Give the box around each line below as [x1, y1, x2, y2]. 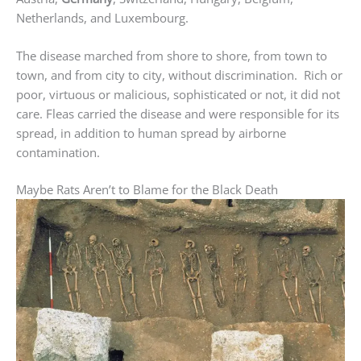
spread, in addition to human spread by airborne [16, 124, 286, 141]
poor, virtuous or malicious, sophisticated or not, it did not [16, 85, 340, 102]
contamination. [16, 143, 100, 160]
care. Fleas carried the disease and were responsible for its [16, 105, 339, 122]
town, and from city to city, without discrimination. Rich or [16, 66, 342, 83]
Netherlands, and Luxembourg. [16, 10, 189, 27]
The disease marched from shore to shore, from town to [16, 47, 327, 64]
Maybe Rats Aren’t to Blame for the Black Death [16, 181, 278, 198]
